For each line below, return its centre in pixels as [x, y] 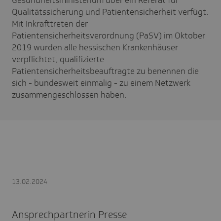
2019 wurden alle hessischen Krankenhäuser [95, 47]
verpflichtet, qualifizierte [58, 59]
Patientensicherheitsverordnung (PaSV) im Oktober [109, 35]
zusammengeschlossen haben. [69, 94]
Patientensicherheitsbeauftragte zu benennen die [105, 71]
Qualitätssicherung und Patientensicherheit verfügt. [110, 12]
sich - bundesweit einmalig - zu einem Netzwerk [101, 83]
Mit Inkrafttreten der [50, 23]
